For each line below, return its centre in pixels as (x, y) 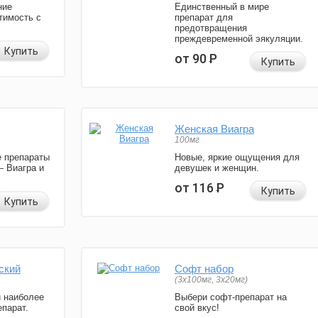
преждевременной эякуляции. (239, 39)
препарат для (204, 18)
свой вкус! (197, 308)
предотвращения (211, 28)
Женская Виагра (214, 129)
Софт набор (204, 269)
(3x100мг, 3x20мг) (211, 280)
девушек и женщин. (217, 168)
